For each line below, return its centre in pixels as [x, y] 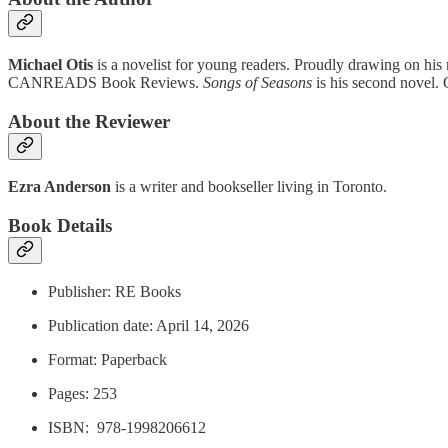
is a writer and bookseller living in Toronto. [249, 187]
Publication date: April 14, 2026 [148, 325]
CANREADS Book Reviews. [105, 82]
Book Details [60, 226]
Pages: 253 [82, 393]
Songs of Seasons [257, 82]
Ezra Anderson [59, 187]
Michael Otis [50, 64]
